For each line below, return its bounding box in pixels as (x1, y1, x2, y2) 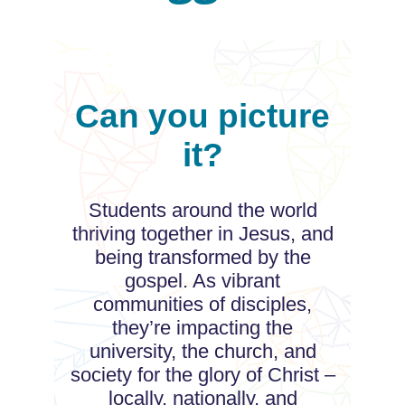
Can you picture (75, 97, 330, 135)
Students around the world (88, 199, 317, 222)
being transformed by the (94, 246, 311, 269)
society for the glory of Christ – (70, 363, 335, 387)
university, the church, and (89, 340, 316, 363)
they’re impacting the (112, 316, 293, 340)
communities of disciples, (93, 293, 312, 316)
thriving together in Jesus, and (71, 222, 334, 246)
